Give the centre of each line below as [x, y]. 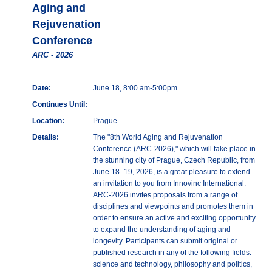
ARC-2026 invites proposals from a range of [165, 195]
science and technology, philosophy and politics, [172, 264]
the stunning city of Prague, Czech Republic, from [174, 161]
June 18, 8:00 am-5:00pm [135, 88]
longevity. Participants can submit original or [165, 241]
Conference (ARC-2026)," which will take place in [174, 149]
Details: [45, 138]
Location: [48, 121]
